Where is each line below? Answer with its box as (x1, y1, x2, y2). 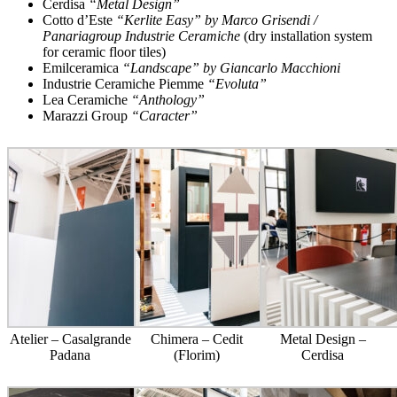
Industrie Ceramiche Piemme (43, 76, 204, 92)
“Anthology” (128, 92, 205, 108)
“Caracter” (128, 108, 198, 124)
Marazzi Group (43, 108, 128, 124)
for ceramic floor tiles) (43, 44, 166, 60)
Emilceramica (43, 60, 119, 76)
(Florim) (173, 347, 220, 363)
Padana (50, 347, 91, 363)
